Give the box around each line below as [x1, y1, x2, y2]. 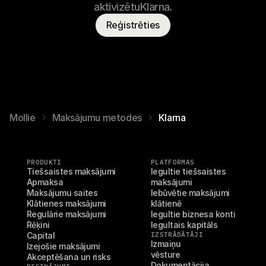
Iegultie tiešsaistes [151, 166, 226, 176]
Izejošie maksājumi [27, 241, 100, 251]
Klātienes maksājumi [27, 198, 106, 208]
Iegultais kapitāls [151, 220, 218, 230]
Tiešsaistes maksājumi [27, 166, 116, 176]
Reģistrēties [106, 19, 160, 31]
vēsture [151, 249, 180, 259]
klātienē [151, 198, 182, 208]
